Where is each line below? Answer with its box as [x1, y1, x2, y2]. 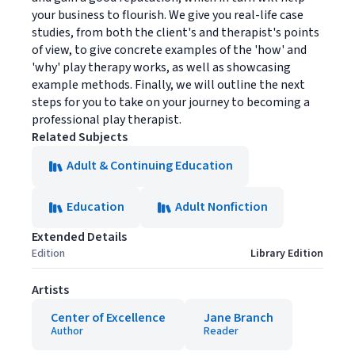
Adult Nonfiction [175, 198, 268, 216]
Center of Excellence [51, 309, 166, 326]
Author [51, 323, 83, 339]
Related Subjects [32, 128, 128, 146]
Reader [204, 323, 239, 339]
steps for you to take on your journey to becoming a [32, 94, 310, 111]
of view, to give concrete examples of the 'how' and [32, 41, 307, 59]
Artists [32, 281, 69, 299]
